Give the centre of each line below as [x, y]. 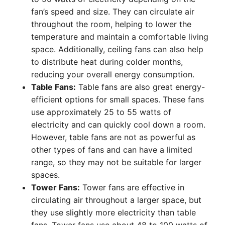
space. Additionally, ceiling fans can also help [117, 49]
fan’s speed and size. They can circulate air [113, 12]
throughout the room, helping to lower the [111, 24]
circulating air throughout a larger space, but [116, 200]
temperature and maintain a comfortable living [120, 37]
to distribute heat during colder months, [107, 62]
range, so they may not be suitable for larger [116, 162]
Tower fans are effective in [132, 187]
